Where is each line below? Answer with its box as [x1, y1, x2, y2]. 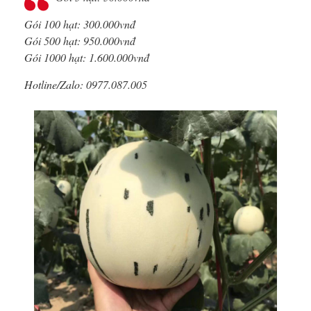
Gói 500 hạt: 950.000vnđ [24, 33, 135, 49]
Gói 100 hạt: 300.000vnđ [24, 17, 135, 32]
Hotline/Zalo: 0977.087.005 [24, 77, 147, 92]
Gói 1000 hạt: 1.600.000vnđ [24, 50, 149, 65]
